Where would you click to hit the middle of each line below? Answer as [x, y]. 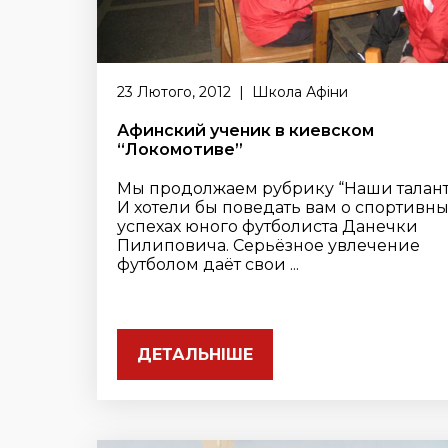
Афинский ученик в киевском [245, 130]
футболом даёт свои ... [208, 264]
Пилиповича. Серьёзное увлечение [268, 245]
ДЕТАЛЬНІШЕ [195, 354]
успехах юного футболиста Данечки [267, 226]
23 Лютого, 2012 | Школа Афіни [232, 92]
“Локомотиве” [180, 149]
